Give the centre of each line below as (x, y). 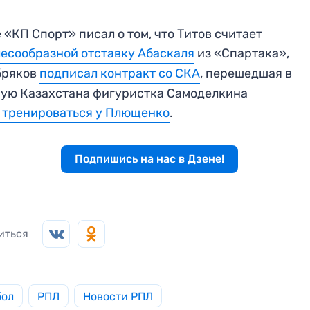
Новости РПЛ (118, 297)
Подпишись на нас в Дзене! (149, 159)
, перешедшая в (246, 74)
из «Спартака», (242, 54)
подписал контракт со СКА (120, 74)
